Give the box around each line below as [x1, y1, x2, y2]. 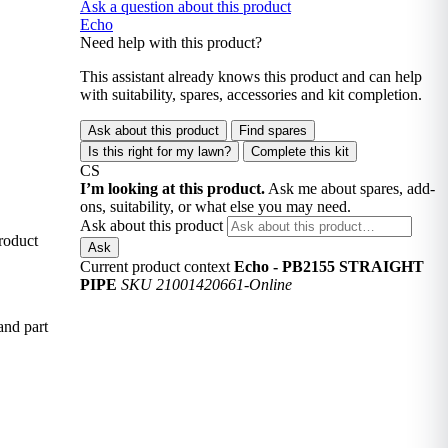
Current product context [79, 258, 230, 275]
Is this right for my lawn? [87, 144, 231, 159]
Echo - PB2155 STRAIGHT [233, 258, 424, 275]
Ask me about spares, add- [267, 180, 435, 197]
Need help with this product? [79, 34, 262, 51]
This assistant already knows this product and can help [79, 68, 422, 85]
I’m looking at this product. [79, 180, 265, 197]
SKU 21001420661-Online [120, 276, 292, 293]
